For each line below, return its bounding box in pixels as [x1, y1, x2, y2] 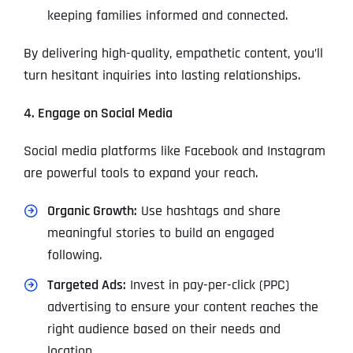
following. [46, 246, 102, 265]
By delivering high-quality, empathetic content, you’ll [23, 44, 323, 63]
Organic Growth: [46, 202, 137, 221]
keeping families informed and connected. [46, 6, 288, 25]
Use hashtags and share [136, 202, 281, 221]
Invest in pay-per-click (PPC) [125, 276, 289, 295]
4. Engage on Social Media [23, 104, 173, 123]
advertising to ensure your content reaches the [46, 298, 318, 317]
